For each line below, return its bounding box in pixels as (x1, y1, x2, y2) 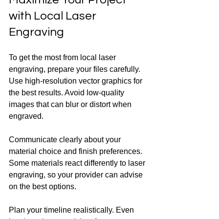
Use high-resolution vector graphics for (9, 77, 144, 86)
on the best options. (9, 182, 76, 191)
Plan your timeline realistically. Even (9, 206, 136, 215)
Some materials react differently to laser (9, 159, 147, 168)
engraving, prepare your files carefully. (9, 65, 142, 74)
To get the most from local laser (9, 53, 118, 62)
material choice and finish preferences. (9, 147, 144, 156)
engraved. (9, 112, 44, 121)
